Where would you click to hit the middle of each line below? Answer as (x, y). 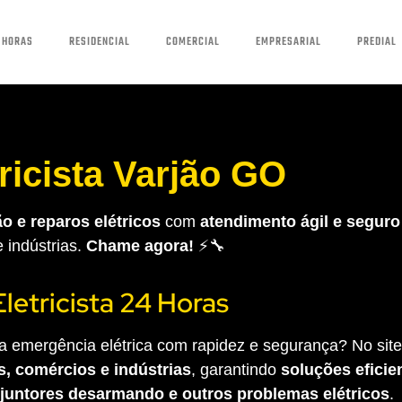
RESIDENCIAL (99, 42)
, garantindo (236, 370)
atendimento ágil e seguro (300, 221)
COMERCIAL (192, 42)
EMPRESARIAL (288, 42)
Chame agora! (140, 245)
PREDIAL (376, 42)
